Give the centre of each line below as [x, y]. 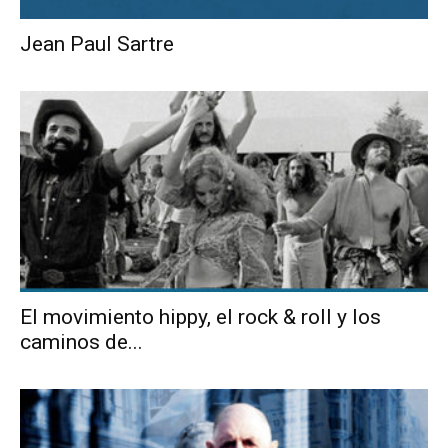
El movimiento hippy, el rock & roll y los [200, 317]
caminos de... [81, 342]
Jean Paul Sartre [97, 43]
